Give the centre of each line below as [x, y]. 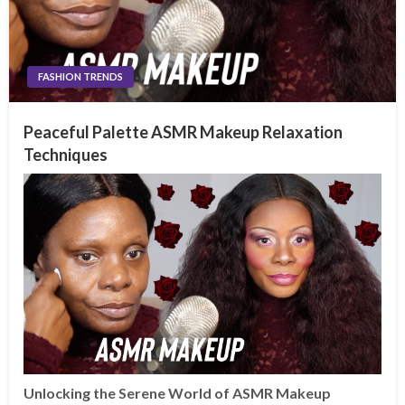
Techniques [66, 154]
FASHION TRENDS [80, 76]
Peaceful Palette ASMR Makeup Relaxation [183, 132]
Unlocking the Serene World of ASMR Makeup [177, 393]
